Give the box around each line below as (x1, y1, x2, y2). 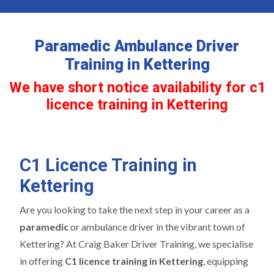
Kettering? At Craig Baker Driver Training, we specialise (20, 238, 253, 250)
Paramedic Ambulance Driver (35, 37, 239, 55)
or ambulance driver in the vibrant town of (68, 221, 245, 232)
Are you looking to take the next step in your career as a (20, 204, 250, 215)
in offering (20, 255, 65, 267)
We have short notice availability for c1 (9, 79, 265, 96)
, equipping (203, 255, 248, 267)
